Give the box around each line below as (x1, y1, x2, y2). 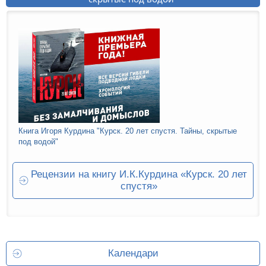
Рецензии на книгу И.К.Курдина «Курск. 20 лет (31, 168, 247, 180)
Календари (107, 247, 159, 259)
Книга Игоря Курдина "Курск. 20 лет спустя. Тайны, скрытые (18, 126, 237, 135)
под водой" (18, 137, 58, 146)
